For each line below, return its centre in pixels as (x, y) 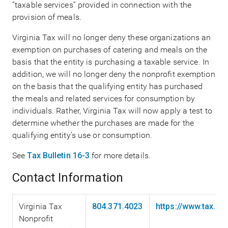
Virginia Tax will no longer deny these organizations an (112, 38)
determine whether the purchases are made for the (103, 123)
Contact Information (68, 178)
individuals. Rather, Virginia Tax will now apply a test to (112, 111)
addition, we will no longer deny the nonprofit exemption (114, 74)
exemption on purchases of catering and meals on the (110, 50)
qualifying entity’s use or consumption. (82, 135)
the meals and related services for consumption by (104, 99)
